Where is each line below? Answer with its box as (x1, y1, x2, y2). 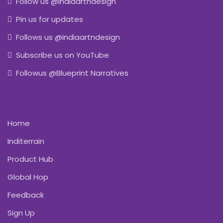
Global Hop (7, 172, 48, 182)
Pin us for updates (15, 14, 83, 24)
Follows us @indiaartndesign (15, 32, 120, 42)
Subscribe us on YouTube (15, 50, 109, 60)
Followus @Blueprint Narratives (15, 68, 128, 78)
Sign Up (7, 208, 35, 218)
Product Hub (7, 154, 53, 164)
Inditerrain (7, 136, 44, 146)
